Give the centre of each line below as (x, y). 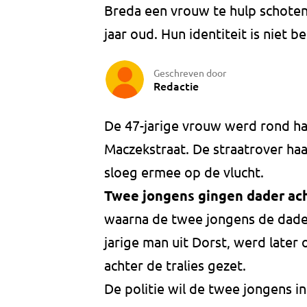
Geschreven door (190, 72)
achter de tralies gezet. (175, 265)
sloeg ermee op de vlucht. (184, 172)
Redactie (176, 85)
